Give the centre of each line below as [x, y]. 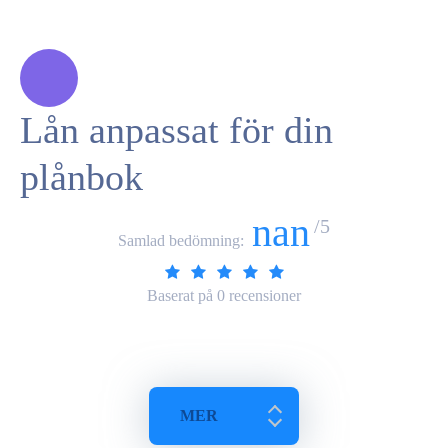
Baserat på [182, 295]
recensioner [263, 295]
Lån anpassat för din [176, 130]
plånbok [81, 177]
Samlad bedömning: [183, 240]
